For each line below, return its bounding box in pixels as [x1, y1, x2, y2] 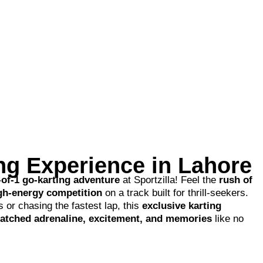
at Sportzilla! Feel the [120, 174, 219, 186]
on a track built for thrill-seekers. [102, 187, 248, 198]
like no [212, 213, 244, 224]
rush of [219, 174, 252, 186]
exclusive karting [142, 200, 221, 211]
